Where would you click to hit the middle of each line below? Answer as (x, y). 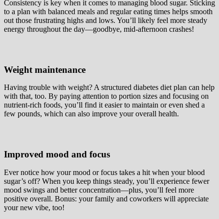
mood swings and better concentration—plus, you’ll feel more (99, 190)
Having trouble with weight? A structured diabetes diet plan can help (109, 88)
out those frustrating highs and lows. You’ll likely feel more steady (106, 20)
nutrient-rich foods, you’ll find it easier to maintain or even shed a (104, 105)
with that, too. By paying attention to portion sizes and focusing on (106, 96)
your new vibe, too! (34, 207)
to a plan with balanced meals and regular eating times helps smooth (108, 11)
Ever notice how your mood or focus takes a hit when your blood (104, 172)
